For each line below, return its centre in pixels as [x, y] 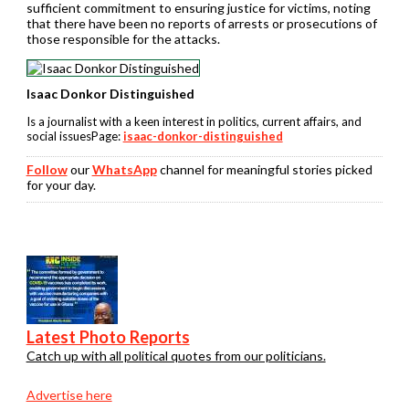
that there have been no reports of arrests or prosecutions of [201, 24]
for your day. [61, 185]
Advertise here [69, 395]
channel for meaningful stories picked [264, 170]
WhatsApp [124, 170]
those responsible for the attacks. [123, 39]
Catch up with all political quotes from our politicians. [176, 356]
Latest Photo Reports [108, 337]
